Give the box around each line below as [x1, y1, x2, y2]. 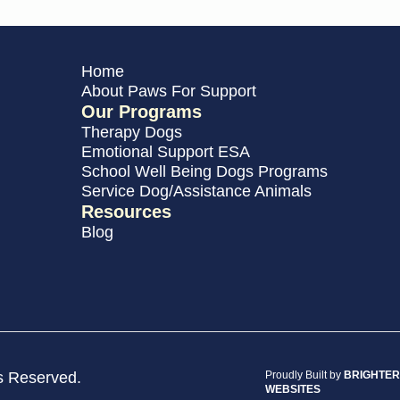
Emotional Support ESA [80, 143, 250, 162]
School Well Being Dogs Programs [80, 162, 328, 181]
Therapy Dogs [80, 123, 182, 142]
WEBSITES [264, 383, 321, 396]
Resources [80, 202, 171, 222]
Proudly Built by [264, 369, 344, 382]
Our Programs [80, 102, 202, 122]
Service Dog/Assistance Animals [80, 182, 312, 201]
